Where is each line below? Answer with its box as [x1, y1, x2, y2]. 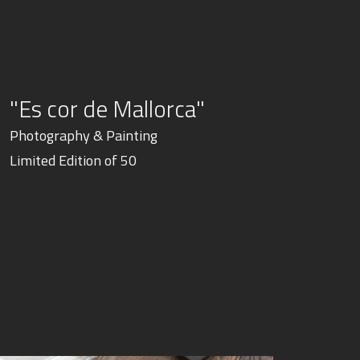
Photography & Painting [10, 125, 157, 146]
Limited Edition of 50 [10, 149, 137, 171]
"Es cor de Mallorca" [10, 91, 205, 126]
